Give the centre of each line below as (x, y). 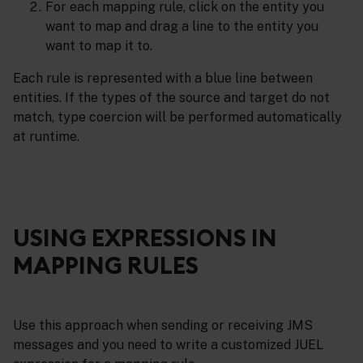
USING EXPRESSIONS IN (145, 238)
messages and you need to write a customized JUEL (168, 345)
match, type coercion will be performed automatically (177, 117)
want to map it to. (99, 46)
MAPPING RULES (106, 266)
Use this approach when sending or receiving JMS (163, 326)
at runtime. (46, 137)
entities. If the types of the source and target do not (171, 98)
